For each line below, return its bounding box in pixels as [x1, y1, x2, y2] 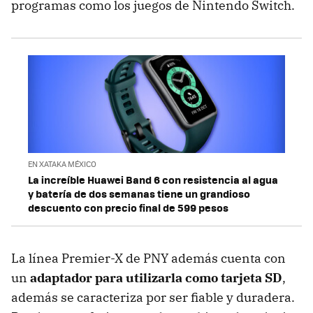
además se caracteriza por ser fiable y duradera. [11, 289, 295, 306]
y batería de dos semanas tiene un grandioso [28, 186, 250, 202]
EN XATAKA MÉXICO [28, 159, 96, 170]
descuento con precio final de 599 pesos [28, 200, 228, 216]
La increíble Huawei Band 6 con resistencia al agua [28, 172, 278, 188]
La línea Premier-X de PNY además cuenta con [11, 250, 286, 267]
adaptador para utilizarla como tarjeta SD [30, 270, 282, 286]
